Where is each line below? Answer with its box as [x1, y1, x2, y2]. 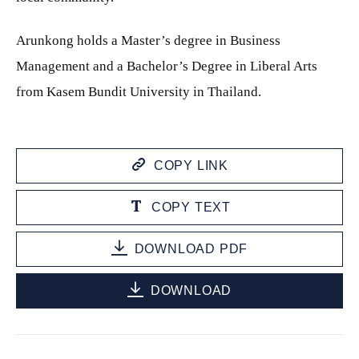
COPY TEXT [151, 200, 231, 214]
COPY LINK [153, 158, 228, 172]
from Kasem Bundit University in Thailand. [16, 83, 261, 99]
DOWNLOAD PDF [134, 241, 248, 256]
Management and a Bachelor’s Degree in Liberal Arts [16, 58, 317, 74]
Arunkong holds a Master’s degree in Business [16, 32, 280, 48]
